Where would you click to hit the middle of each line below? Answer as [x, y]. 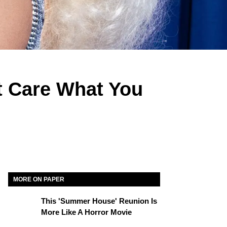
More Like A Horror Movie [86, 212]
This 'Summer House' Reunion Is [99, 201]
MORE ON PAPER [39, 179]
